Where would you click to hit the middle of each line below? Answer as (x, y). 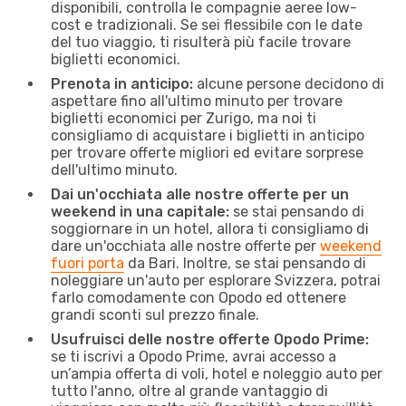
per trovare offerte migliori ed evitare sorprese (207, 152)
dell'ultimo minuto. (114, 169)
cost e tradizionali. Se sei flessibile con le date (207, 24)
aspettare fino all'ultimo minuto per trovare (197, 101)
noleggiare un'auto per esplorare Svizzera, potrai (216, 280)
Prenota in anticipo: (122, 83)
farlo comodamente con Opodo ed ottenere (198, 297)
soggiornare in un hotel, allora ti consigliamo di (210, 228)
